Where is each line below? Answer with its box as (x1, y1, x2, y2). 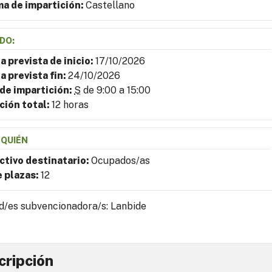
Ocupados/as (91, 155, 150, 167)
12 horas (52, 99, 89, 111)
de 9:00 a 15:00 (81, 84, 151, 97)
